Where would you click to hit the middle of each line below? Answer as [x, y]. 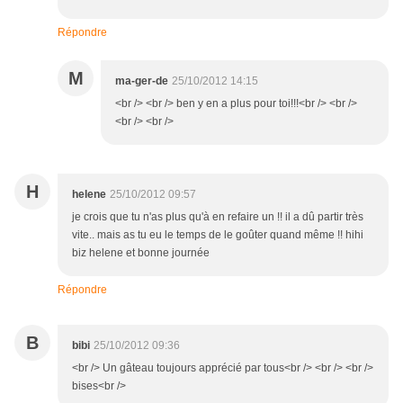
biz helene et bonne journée [141, 253]
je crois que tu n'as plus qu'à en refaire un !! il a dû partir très [218, 217]
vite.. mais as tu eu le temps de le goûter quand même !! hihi [218, 235]
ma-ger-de [142, 81]
